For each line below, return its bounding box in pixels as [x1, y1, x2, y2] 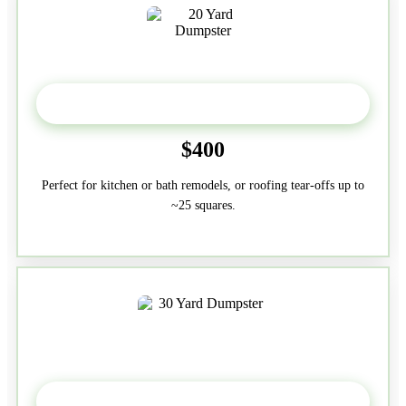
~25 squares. [170, 198, 236, 212]
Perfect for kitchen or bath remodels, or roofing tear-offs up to [42, 178, 364, 192]
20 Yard [176, 93, 230, 112]
